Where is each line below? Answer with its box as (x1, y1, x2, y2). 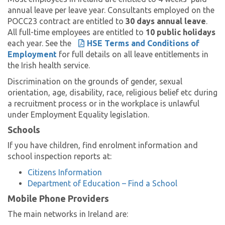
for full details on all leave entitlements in (57, 50, 208, 59)
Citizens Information (28, 168, 102, 177)
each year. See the (8, 39, 73, 48)
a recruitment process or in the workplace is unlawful (8, 99, 199, 108)
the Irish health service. (8, 61, 90, 70)
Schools (8, 125, 40, 135)
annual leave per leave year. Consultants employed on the (8, 6, 214, 15)
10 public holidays (146, 28, 215, 37)
